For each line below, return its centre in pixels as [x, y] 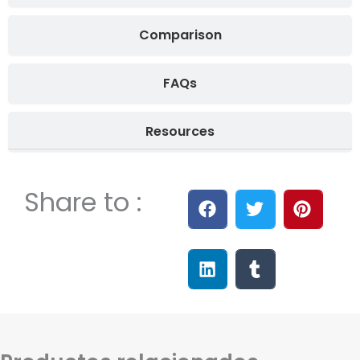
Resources [180, 131]
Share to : [83, 202]
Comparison [180, 35]
